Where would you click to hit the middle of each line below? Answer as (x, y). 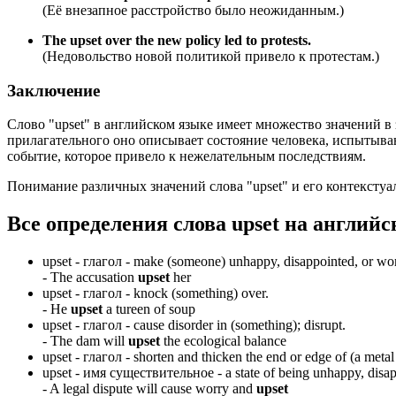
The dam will (89, 341)
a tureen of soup (149, 309)
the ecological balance (223, 341)
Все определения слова (119, 224)
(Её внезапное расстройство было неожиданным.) (193, 10)
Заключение (53, 90)
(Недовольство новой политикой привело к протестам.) (211, 56)
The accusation (94, 278)
